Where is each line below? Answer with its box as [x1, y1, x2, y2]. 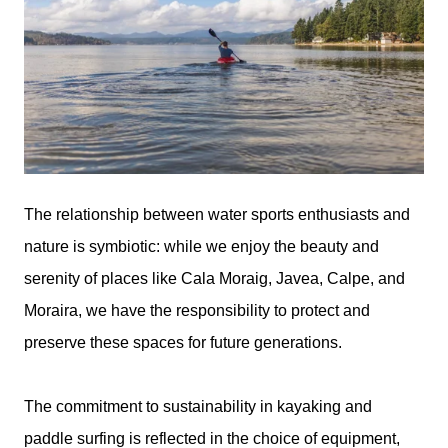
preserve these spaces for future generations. [24, 334, 342, 352]
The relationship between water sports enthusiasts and [24, 206, 410, 224]
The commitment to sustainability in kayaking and [24, 398, 372, 416]
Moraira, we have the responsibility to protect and [24, 302, 370, 320]
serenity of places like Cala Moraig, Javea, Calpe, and [24, 270, 405, 288]
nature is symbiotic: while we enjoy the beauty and [24, 238, 379, 256]
